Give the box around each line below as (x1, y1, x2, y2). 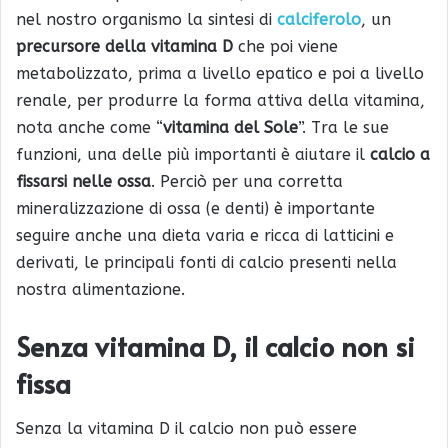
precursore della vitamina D (16, 36, 233, 56)
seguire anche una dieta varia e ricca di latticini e (16, 225, 394, 245)
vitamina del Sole (163, 117, 298, 137)
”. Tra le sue (298, 117, 389, 137)
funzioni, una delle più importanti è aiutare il (16, 144, 370, 164)
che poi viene (233, 36, 338, 56)
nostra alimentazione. (16, 279, 185, 299)
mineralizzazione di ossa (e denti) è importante (16, 198, 375, 218)
